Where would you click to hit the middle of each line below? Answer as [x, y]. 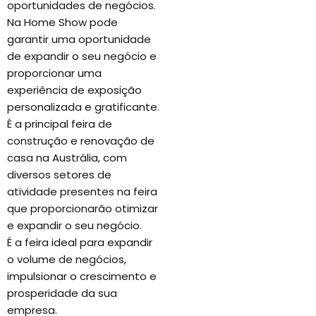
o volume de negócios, [67, 259]
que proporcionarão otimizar [83, 208]
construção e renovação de [81, 141]
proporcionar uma [54, 73]
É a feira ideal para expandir [80, 242]
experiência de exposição [74, 90]
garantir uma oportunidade [79, 39]
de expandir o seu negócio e [82, 56]
